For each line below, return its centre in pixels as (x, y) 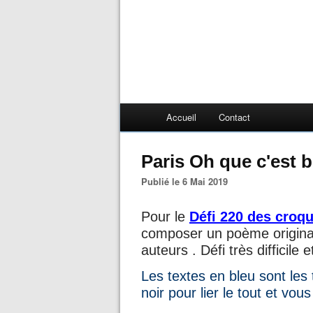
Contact (234, 117)
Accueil (181, 117)
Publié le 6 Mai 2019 (188, 181)
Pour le (165, 217)
